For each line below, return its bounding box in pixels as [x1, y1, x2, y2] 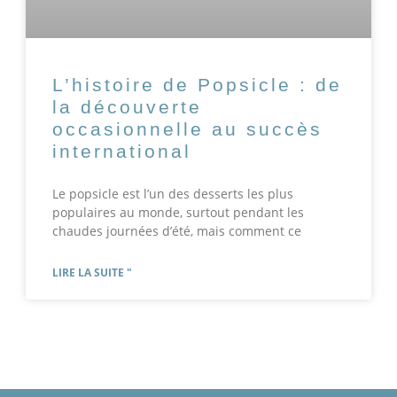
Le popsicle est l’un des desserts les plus [51, 185, 293, 203]
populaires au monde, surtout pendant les [51, 204, 304, 222]
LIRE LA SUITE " [51, 265, 132, 281]
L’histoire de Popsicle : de [51, 74, 342, 96]
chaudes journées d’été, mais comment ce [51, 222, 301, 240]
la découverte [51, 97, 202, 118]
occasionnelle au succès [51, 119, 323, 140]
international [51, 141, 191, 162]
